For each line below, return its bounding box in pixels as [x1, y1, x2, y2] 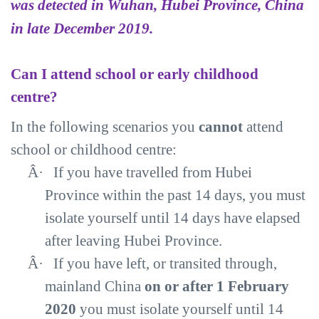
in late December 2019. [11, 20, 153, 37]
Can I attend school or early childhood [11, 66, 258, 83]
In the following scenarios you [11, 118, 199, 135]
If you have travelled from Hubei [53, 164, 252, 181]
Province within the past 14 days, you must [45, 187, 305, 204]
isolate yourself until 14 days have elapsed [45, 209, 300, 226]
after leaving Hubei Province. [45, 232, 222, 249]
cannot [199, 118, 243, 135]
